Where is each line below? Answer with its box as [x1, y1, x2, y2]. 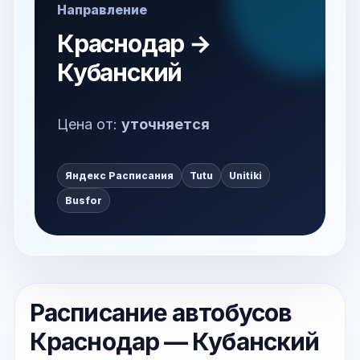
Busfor [65, 194, 102, 207]
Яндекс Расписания [65, 170, 174, 182]
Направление [57, 2, 147, 18]
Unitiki [229, 170, 262, 182]
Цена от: [57, 116, 121, 133]
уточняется [121, 116, 210, 133]
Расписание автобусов [30, 298, 292, 327]
